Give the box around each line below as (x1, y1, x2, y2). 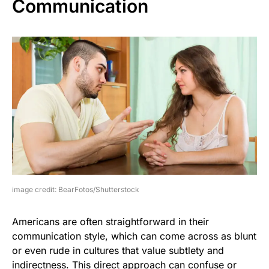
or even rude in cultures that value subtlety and (12, 244, 224, 256)
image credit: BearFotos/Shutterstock (12, 184, 139, 194)
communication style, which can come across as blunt (12, 229, 256, 242)
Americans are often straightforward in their (12, 215, 209, 228)
